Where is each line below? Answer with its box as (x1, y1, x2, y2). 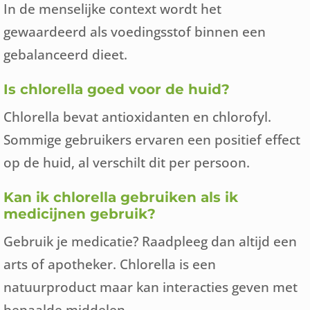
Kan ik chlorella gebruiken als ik (3, 189, 238, 206)
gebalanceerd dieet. (3, 46, 127, 63)
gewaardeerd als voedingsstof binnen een (3, 23, 266, 40)
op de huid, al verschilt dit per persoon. (3, 154, 250, 171)
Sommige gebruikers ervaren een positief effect (3, 131, 300, 148)
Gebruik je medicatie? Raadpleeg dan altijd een (3, 232, 297, 250)
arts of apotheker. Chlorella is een (3, 255, 216, 273)
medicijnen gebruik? (3, 206, 156, 222)
